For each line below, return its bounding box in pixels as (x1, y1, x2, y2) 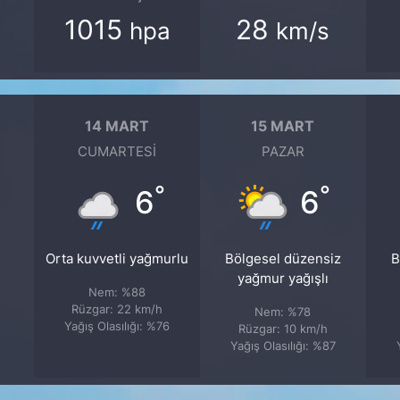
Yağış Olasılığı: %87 (229, 338, 336, 354)
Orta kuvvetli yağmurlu (46, 251, 189, 268)
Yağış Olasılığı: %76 (64, 319, 171, 334)
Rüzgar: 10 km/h (237, 321, 328, 337)
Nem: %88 (88, 285, 146, 300)
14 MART (85, 116, 150, 135)
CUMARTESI (78, 144, 157, 161)
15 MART (251, 116, 315, 135)
